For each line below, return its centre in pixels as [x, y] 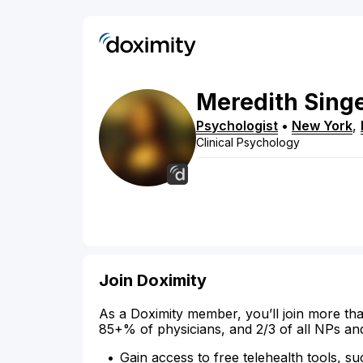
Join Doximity [153, 281]
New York [322, 126]
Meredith [247, 102]
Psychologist [237, 126]
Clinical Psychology [248, 143]
